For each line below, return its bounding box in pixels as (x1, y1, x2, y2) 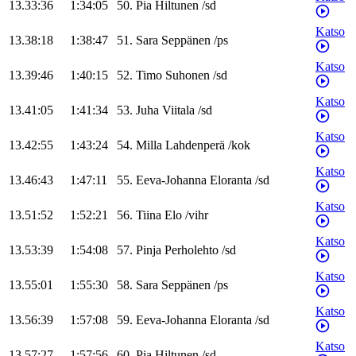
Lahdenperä (165, 138, 225, 153)
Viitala (162, 103, 195, 118)
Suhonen (165, 68, 210, 83)
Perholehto (164, 243, 219, 257)
